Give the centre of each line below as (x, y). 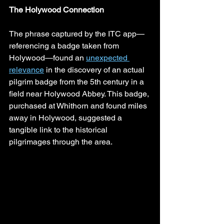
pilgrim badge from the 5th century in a (77, 81)
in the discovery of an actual (95, 69)
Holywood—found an (47, 57)
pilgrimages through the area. (61, 141)
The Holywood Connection (56, 9)
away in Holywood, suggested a (66, 117)
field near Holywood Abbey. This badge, (80, 93)
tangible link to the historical (59, 129)
